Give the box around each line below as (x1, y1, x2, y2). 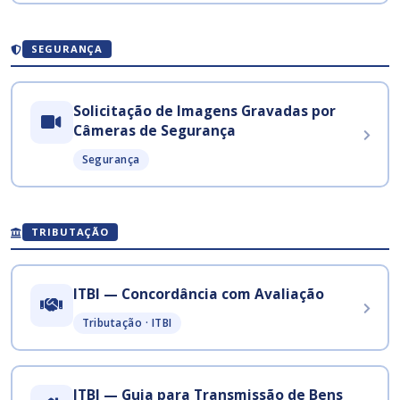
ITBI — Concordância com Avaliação (72, 283, 324, 304)
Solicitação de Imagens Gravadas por (72, 100, 336, 121)
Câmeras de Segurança (72, 120, 236, 140)
